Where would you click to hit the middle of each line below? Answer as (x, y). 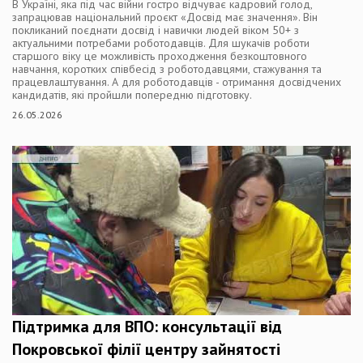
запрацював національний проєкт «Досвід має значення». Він (165, 17)
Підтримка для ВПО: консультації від (147, 326)
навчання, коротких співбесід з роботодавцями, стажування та (167, 68)
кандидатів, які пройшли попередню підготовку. (132, 94)
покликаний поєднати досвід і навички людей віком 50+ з (156, 30)
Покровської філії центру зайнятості (146, 349)
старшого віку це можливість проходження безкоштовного (160, 56)
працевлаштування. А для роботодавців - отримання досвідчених (177, 81)
